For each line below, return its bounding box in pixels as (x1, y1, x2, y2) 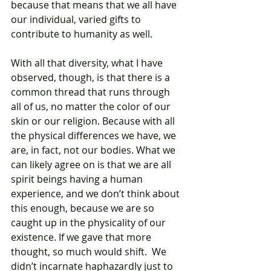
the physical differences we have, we (11, 129, 178, 143)
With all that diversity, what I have (11, 56, 165, 70)
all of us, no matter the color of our (11, 100, 173, 114)
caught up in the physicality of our (11, 216, 168, 230)
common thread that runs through (11, 85, 172, 99)
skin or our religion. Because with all (11, 114, 177, 128)
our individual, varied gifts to (11, 13, 143, 27)
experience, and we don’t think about (11, 187, 182, 201)
